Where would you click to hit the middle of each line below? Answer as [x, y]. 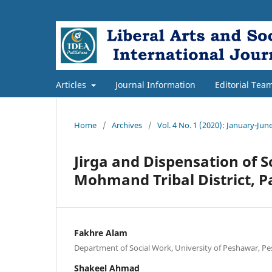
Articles [72, 84]
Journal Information [155, 84]
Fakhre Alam [101, 233]
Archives [127, 125]
